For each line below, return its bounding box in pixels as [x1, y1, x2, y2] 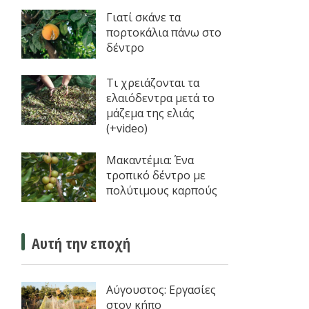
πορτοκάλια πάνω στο [106, 24, 221, 40]
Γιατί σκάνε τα [106, 9, 181, 25]
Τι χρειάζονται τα [106, 75, 199, 91]
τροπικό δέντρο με [106, 168, 206, 183]
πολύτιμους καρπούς [106, 183, 217, 199]
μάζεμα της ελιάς [106, 106, 195, 121]
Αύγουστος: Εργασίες [106, 281, 216, 297]
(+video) [106, 121, 148, 137]
